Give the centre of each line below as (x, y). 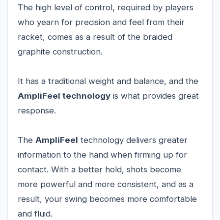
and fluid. (35, 214)
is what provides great (155, 96)
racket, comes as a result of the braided (95, 37)
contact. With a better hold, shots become (99, 169)
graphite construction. (60, 52)
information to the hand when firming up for (102, 155)
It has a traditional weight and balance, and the (108, 81)
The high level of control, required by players (106, 7)
